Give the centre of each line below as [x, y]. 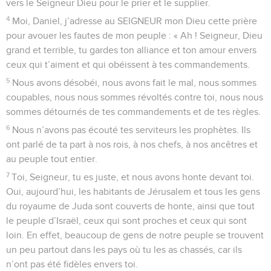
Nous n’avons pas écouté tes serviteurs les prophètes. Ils [132, 130]
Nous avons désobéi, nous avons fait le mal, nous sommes [135, 83]
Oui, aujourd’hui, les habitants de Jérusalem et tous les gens [133, 191]
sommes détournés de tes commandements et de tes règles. [133, 112]
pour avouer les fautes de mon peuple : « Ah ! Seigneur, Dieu [134, 35]
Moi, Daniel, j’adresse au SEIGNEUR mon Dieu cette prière [135, 21]
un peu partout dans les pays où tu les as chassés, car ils [124, 250]
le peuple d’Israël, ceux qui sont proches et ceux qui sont [126, 220]
